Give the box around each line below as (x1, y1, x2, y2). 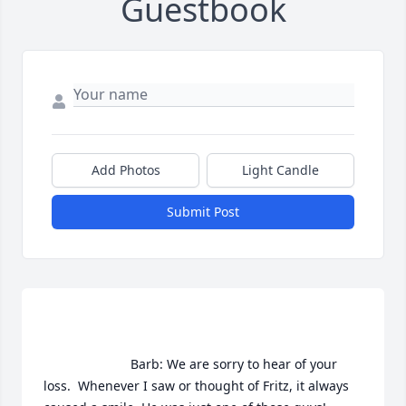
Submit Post (167, 203, 239, 221)
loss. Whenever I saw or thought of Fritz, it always (43, 377, 349, 395)
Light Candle (242, 161, 319, 179)
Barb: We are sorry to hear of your (43, 355, 130, 373)
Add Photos (91, 161, 160, 179)
